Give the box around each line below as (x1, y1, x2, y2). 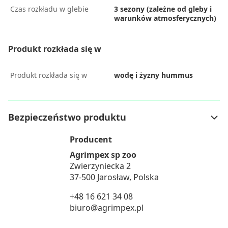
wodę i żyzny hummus (114, 70, 193, 80)
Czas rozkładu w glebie (10, 4, 89, 14)
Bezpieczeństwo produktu (8, 111, 126, 123)
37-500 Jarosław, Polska (69, 172, 159, 183)
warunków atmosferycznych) (114, 13, 216, 23)
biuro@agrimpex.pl (69, 202, 144, 213)
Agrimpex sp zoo (69, 149, 136, 160)
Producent (69, 134, 112, 145)
